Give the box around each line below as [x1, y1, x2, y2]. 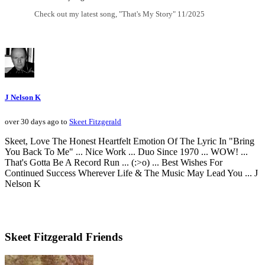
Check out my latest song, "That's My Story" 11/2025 [34, 9, 205, 19]
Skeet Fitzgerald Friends [5, 231, 122, 244]
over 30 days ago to [5, 117, 69, 126]
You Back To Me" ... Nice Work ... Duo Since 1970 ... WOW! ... [5, 146, 248, 157]
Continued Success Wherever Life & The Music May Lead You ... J [5, 167, 258, 178]
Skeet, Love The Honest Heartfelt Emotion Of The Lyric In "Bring [5, 135, 254, 146]
